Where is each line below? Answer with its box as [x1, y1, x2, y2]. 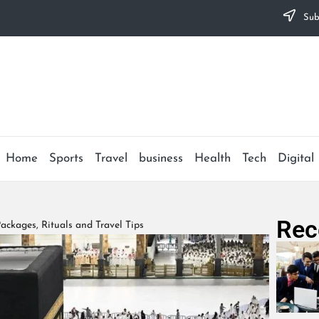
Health [194, 152, 231, 165]
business [138, 152, 183, 165]
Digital [277, 152, 314, 165]
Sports [48, 152, 83, 165]
